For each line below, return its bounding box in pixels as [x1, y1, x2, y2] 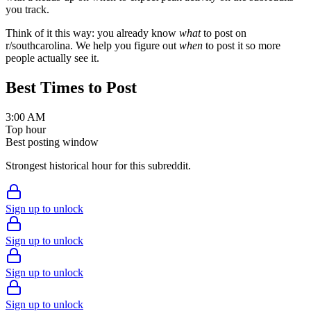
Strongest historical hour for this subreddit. [6, 159, 191, 171]
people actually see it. [6, 52, 99, 65]
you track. [6, 3, 49, 16]
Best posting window [6, 135, 99, 148]
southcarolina [12, 40, 70, 52]
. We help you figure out [70, 40, 179, 52]
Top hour [6, 123, 46, 135]
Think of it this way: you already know [6, 27, 179, 40]
